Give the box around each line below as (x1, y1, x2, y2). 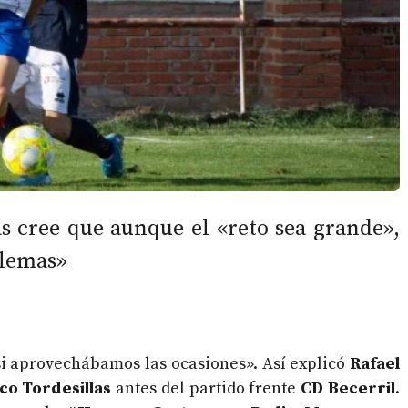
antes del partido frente (111, 378, 301, 400)
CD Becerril (301, 378, 396, 400)
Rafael (350, 353, 400, 375)
